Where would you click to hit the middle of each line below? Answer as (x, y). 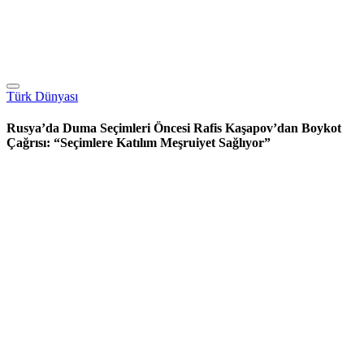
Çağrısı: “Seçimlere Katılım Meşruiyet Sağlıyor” (139, 143)
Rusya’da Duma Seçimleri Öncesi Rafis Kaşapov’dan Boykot (174, 128)
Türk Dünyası (42, 96)
